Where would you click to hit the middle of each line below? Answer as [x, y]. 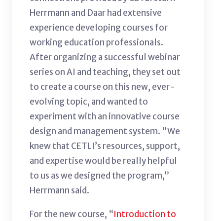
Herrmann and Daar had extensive [96, 13]
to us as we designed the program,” [99, 175]
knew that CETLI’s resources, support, [105, 146]
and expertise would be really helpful [103, 161]
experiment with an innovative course [105, 116]
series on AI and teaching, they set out [105, 72]
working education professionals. [96, 42]
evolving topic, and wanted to [89, 101]
